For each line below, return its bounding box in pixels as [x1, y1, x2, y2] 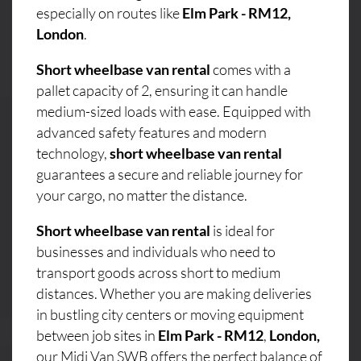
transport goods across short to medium [36, 263, 280, 281]
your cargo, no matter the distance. [36, 185, 247, 204]
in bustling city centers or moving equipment [36, 305, 304, 323]
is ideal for [210, 221, 275, 239]
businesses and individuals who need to [36, 242, 276, 260]
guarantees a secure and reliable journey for [36, 164, 303, 183]
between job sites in [36, 326, 158, 344]
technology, [36, 143, 110, 162]
